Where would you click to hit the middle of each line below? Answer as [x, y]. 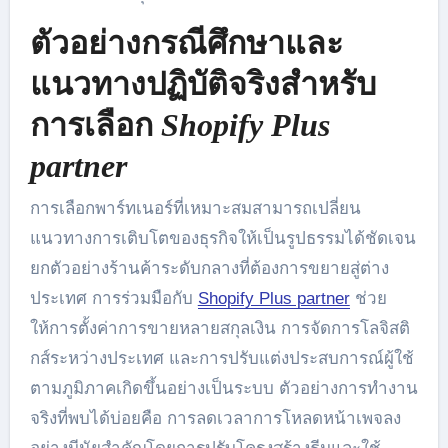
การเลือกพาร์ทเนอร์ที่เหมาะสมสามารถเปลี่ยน [195, 208]
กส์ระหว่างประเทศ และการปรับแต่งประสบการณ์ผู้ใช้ [221, 358]
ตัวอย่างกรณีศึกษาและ [186, 43]
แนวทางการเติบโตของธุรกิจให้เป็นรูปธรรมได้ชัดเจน [222, 238]
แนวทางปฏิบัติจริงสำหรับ [202, 84]
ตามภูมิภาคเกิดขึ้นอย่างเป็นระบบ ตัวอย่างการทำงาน [223, 388]
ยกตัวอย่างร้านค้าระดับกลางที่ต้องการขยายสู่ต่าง [209, 268]
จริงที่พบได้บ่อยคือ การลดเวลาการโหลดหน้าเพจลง [215, 418]
